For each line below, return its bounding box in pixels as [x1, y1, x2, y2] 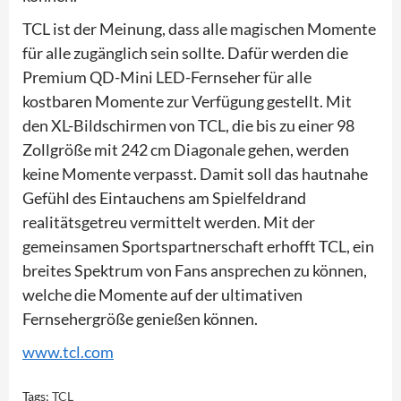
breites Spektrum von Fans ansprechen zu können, [22, 260, 367, 280]
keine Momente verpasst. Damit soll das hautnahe [22, 163, 368, 183]
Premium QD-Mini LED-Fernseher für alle [22, 66, 311, 87]
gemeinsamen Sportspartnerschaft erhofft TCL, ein [22, 235, 374, 256]
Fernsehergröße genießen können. [22, 308, 258, 328]
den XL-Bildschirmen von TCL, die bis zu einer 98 [22, 115, 354, 135]
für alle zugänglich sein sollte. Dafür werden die [22, 42, 348, 63]
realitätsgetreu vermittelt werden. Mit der [22, 211, 315, 232]
